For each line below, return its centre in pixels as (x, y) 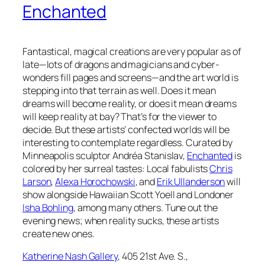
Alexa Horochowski (95, 181)
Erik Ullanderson (191, 181)
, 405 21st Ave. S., (153, 256)
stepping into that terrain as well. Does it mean (119, 90)
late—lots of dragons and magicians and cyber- (121, 64)
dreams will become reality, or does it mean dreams (130, 103)
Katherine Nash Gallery (70, 256)
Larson (37, 181)
